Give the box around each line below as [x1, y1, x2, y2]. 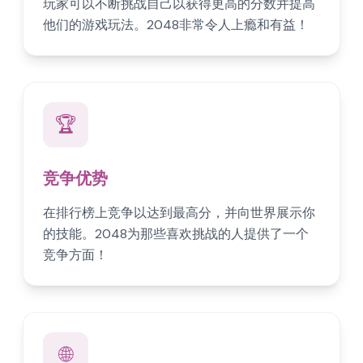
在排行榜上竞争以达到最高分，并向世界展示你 [43, 204, 315, 221]
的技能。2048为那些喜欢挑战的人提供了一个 [43, 225, 309, 242]
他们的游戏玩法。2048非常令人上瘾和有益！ [43, 16, 309, 33]
